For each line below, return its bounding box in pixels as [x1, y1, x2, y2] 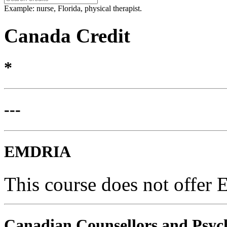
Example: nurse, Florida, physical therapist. [4, 4, 142, 13]
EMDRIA [4, 142, 71, 161]
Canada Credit [4, 24, 130, 47]
